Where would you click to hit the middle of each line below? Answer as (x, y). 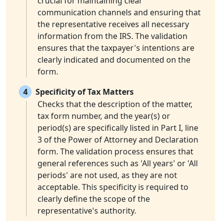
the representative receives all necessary (113, 24)
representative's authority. (87, 211)
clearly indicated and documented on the (114, 60)
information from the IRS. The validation (112, 36)
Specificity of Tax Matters (85, 92)
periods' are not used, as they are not (107, 175)
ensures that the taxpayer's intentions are (116, 48)
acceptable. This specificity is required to (113, 187)
